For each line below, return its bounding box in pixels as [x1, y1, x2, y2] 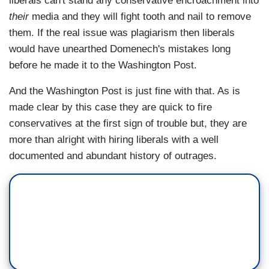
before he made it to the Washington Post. [9, 59, 197, 71]
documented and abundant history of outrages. [9, 150, 217, 162]
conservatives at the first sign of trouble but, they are [9, 118, 247, 130]
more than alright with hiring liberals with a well [9, 134, 219, 146]
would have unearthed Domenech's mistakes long [9, 43, 231, 55]
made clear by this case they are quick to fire [9, 101, 212, 113]
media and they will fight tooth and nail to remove [29, 11, 251, 23]
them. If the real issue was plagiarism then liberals [9, 27, 235, 39]
